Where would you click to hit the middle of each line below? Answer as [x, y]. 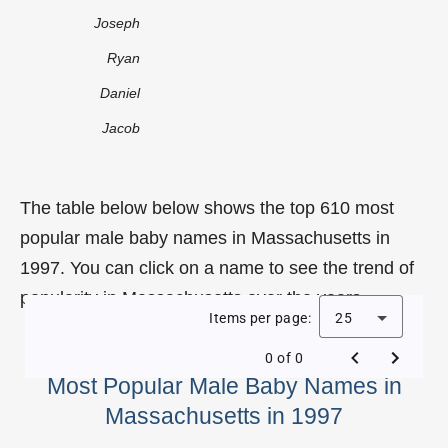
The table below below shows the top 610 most [207, 207]
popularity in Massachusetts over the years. [193, 297]
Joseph [117, 22]
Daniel [120, 92]
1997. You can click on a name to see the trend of [217, 267]
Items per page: [260, 317]
